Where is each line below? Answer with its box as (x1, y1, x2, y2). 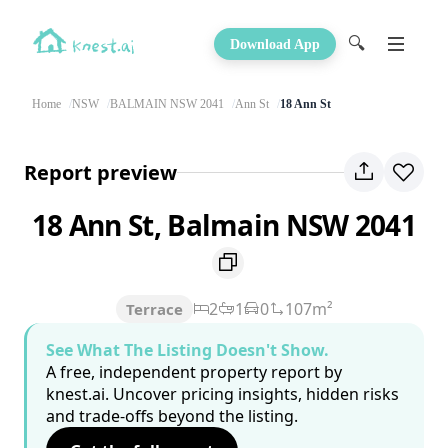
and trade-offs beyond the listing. (46, 405, 298, 428)
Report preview (24, 158, 177, 186)
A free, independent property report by (46, 361, 342, 384)
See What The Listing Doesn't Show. (46, 339, 329, 362)
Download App (230, 36, 320, 52)
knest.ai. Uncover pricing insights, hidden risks (46, 383, 399, 406)
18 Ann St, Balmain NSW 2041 (31, 206, 417, 244)
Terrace (125, 299, 183, 320)
